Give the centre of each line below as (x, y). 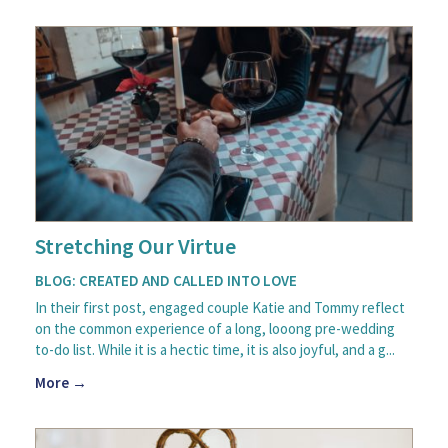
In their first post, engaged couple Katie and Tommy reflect (220, 307)
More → (61, 382)
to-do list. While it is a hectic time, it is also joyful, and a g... (215, 349)
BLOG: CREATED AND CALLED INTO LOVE (166, 280)
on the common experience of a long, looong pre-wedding (215, 328)
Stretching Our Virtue (135, 245)
